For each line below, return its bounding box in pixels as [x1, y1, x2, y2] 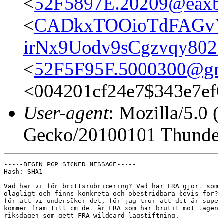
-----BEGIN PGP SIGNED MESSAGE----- [4, 160, 136, 168]
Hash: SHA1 [4, 167, 43, 175]
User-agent [23, 102, 109, 123]
